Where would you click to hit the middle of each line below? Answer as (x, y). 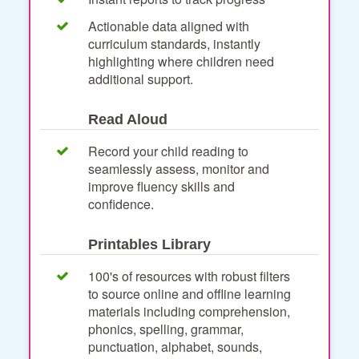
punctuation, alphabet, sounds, (175, 346)
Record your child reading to (168, 151)
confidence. (121, 204)
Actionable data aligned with (169, 26)
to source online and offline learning (190, 293)
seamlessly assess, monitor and (179, 168)
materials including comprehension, (189, 311)
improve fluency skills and (161, 186)
